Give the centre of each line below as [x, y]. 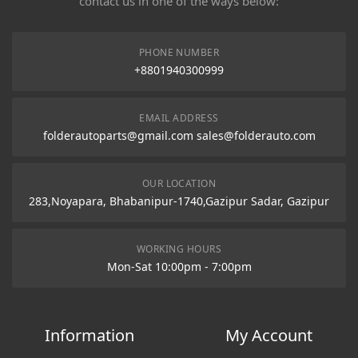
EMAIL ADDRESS [179, 118]
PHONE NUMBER [179, 52]
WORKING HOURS [179, 249]
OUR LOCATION [179, 183]
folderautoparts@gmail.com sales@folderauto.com [179, 135]
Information [89, 335]
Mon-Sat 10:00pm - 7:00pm [179, 267]
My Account [268, 335]
